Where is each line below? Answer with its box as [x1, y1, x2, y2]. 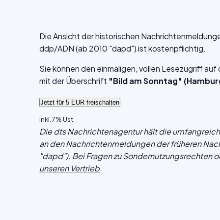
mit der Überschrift [39, 76, 109, 86]
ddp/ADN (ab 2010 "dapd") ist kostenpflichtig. [39, 43, 206, 54]
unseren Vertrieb [39, 163, 100, 173]
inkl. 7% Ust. [39, 115, 75, 123]
